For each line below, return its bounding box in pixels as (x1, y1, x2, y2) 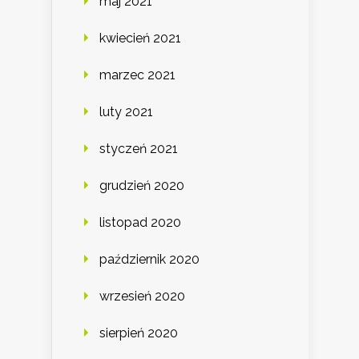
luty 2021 (99, 103, 153, 119)
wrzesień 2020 (99, 288, 185, 304)
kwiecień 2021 (99, 30, 181, 46)
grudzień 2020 (99, 177, 184, 193)
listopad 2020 (99, 214, 181, 230)
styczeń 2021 (99, 140, 178, 156)
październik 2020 (99, 251, 200, 267)
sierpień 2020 (99, 325, 178, 341)
